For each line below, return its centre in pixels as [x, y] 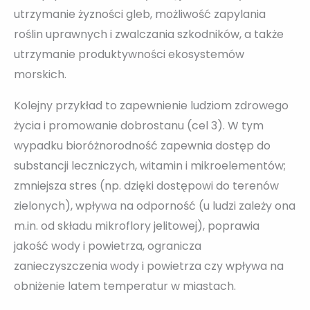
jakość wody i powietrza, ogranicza [108, 246]
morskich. [40, 75]
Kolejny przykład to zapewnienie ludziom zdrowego [151, 106]
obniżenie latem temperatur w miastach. [125, 286]
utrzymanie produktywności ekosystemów [129, 55]
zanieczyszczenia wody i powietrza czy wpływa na [149, 266]
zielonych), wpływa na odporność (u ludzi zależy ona [155, 206]
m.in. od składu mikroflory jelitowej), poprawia [137, 226]
